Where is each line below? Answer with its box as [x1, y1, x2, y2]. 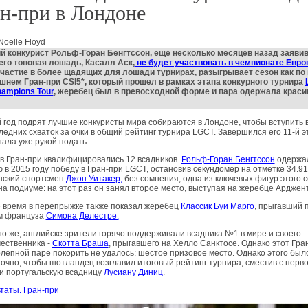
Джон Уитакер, [65, 174, 122, 184]
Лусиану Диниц [103, 267, 163, 277]
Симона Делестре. [45, 211, 119, 221]
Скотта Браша [52, 239, 109, 248]
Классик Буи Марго [180, 201, 254, 211]
